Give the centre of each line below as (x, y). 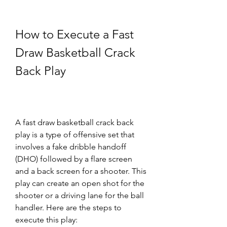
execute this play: (46, 220)
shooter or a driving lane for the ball (80, 195)
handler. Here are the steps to (68, 207)
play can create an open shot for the (80, 183)
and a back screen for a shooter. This (81, 171)
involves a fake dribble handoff (71, 147)
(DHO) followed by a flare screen (74, 159)
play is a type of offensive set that (75, 135)
